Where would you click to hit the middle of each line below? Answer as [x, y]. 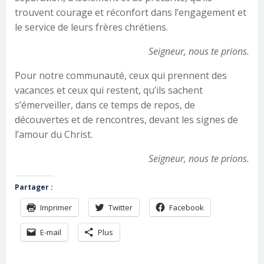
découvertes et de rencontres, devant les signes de [126, 120]
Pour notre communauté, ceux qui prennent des [121, 75]
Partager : [34, 187]
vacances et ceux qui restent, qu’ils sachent [109, 90]
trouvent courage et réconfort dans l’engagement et [131, 12]
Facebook [187, 207]
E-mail [51, 232]
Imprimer [56, 207]
